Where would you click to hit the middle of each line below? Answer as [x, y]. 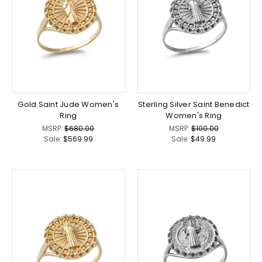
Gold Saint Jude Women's [68, 105]
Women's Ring [194, 116]
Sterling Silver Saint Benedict [194, 105]
